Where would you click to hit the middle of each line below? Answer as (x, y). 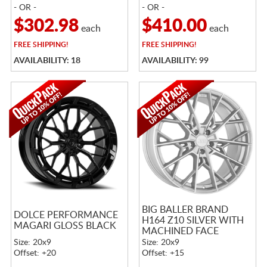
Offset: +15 (163, 253)
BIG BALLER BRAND (185, 209)
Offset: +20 (35, 253)
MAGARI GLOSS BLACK (65, 226)
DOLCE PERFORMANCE (66, 215)
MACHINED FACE (180, 231)
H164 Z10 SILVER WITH (193, 220)
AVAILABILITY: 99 (175, 60)
